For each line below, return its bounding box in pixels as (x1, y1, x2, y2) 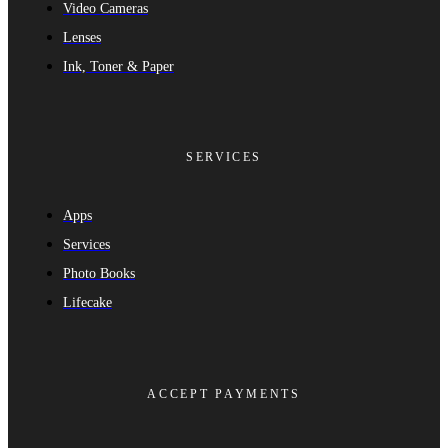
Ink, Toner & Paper (63, 58, 174, 74)
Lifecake (63, 295, 112, 311)
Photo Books (63, 266, 135, 282)
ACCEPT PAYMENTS (147, 387, 301, 402)
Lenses (63, 29, 101, 45)
